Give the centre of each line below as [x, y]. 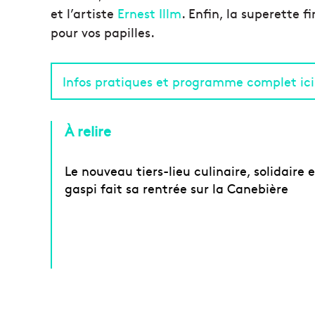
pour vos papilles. [103, 32]
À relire [88, 131]
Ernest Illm [149, 13]
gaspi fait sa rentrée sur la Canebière [176, 188]
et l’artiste [84, 13]
